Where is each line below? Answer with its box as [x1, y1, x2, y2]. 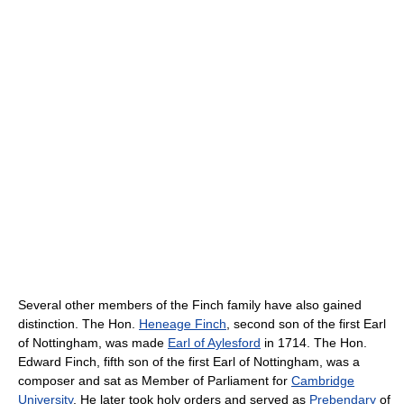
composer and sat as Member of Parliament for [18, 373, 291, 388]
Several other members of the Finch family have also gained [18, 298, 362, 312]
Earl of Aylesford [168, 335, 261, 350]
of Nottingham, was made [18, 335, 168, 350]
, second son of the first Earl [226, 317, 386, 331]
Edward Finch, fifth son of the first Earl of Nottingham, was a [18, 354, 360, 369]
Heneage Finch [139, 317, 226, 331]
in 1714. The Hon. [261, 335, 367, 350]
